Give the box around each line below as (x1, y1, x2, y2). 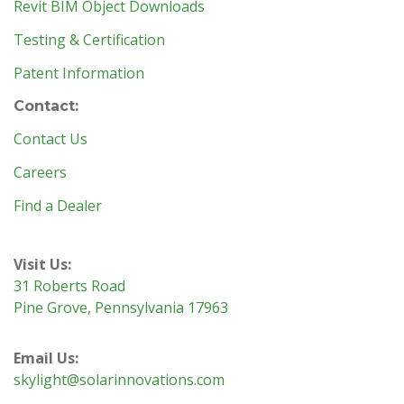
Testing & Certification (14, 29, 165, 50)
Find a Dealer (14, 195, 102, 216)
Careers (14, 161, 67, 182)
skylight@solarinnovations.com (14, 369, 225, 390)
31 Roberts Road (14, 275, 125, 296)
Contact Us (14, 128, 87, 149)
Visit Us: (14, 253, 71, 274)
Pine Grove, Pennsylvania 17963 (14, 297, 228, 317)
